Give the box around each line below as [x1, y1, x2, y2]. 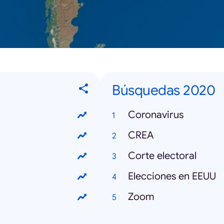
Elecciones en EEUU [128, 170, 216, 182]
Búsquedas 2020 [112, 81, 215, 99]
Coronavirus [128, 108, 183, 121]
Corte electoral [128, 149, 196, 162]
